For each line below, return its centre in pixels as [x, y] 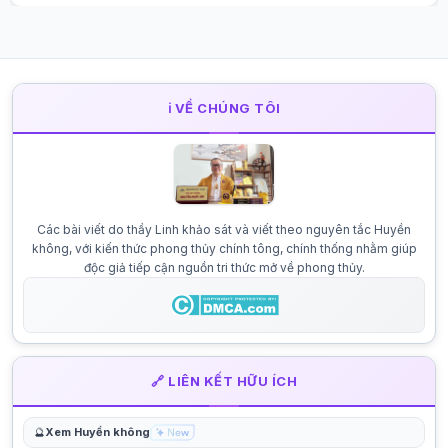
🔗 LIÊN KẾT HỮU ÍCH [224, 381]
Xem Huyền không [97, 432]
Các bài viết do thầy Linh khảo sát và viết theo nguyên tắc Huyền [224, 229]
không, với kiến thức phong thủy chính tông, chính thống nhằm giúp [224, 248]
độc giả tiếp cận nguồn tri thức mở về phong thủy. [224, 267]
